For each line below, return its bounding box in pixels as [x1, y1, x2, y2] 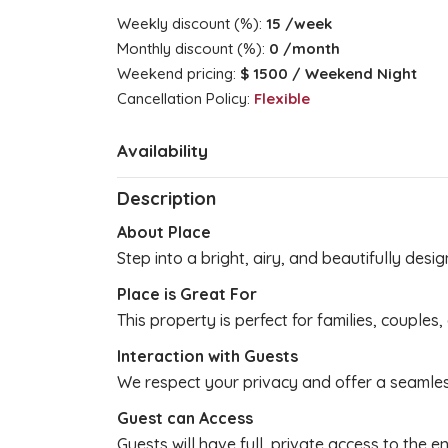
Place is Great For [117, 283, 257, 304]
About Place [117, 221, 211, 242]
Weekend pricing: [117, 63, 240, 83]
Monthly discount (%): [117, 38, 269, 58]
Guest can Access [117, 407, 253, 428]
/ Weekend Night [288, 63, 417, 83]
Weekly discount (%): [117, 13, 266, 33]
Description [117, 186, 216, 210]
